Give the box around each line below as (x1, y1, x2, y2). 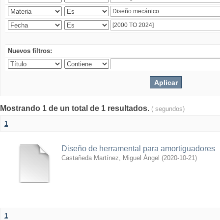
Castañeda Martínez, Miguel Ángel (61, 154, 160, 162)
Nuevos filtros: (8, 47, 52, 55)
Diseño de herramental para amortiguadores (61, 144, 215, 153)
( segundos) (151, 105, 185, 112)
